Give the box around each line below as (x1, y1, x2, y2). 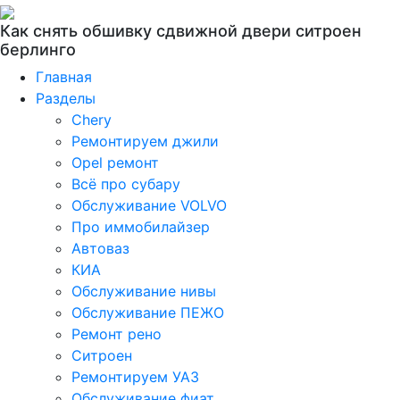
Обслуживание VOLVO (71, 196, 227, 214)
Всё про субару (71, 175, 180, 193)
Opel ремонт (71, 154, 159, 171)
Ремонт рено (71, 325, 162, 343)
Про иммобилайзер (71, 218, 210, 236)
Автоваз (71, 239, 129, 257)
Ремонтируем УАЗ (71, 368, 199, 386)
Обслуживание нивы (71, 282, 216, 300)
